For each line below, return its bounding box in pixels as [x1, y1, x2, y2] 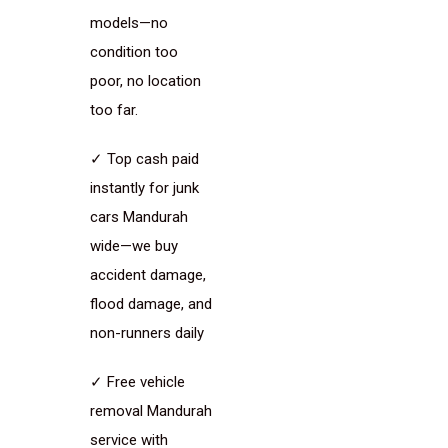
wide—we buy [90, 237, 178, 255]
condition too [90, 43, 178, 61]
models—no [90, 14, 168, 32]
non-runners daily [90, 324, 204, 342]
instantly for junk [90, 179, 199, 197]
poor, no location [90, 72, 201, 90]
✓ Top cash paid [90, 150, 199, 168]
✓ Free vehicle [90, 373, 185, 391]
